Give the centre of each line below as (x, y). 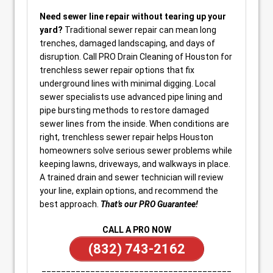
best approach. (70, 204)
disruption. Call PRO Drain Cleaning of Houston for (136, 57)
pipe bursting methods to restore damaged (124, 110)
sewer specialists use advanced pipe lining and (131, 97)
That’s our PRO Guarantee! (149, 204)
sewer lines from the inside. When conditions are (134, 124)
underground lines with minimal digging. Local (128, 83)
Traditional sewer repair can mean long (140, 30)
